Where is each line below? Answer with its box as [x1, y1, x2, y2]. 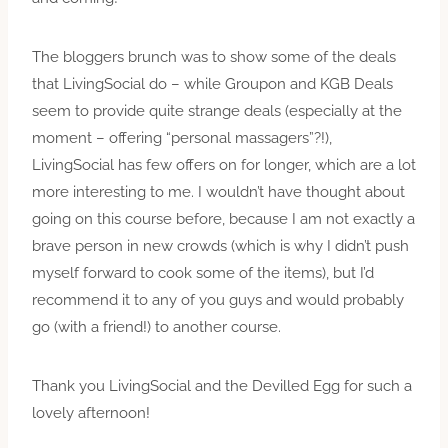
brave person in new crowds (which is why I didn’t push [32, 236, 409, 255]
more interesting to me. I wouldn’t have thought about [32, 182, 405, 201]
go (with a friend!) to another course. [32, 317, 281, 336]
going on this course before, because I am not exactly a [32, 209, 415, 228]
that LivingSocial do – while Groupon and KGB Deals [32, 74, 393, 93]
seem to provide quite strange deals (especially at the [32, 101, 402, 120]
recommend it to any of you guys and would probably [32, 290, 404, 309]
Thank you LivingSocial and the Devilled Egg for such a [32, 376, 412, 395]
